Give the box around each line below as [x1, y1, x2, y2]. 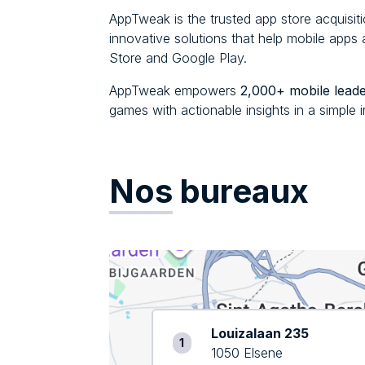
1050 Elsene [210, 345, 283, 362]
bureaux [173, 171, 309, 212]
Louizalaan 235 [210, 325, 309, 342]
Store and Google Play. [109, 50, 247, 67]
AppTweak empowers [109, 82, 240, 99]
